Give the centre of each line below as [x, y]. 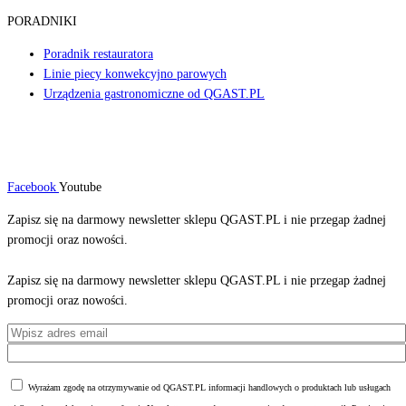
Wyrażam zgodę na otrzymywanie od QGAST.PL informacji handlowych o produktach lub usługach [208, 388]
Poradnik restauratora [98, 53]
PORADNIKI [42, 21]
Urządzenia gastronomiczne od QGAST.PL [154, 93]
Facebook [32, 187]
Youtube [80, 187]
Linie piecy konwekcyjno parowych [135, 73]
